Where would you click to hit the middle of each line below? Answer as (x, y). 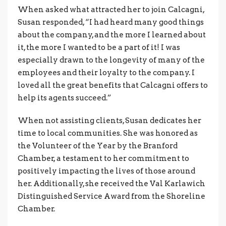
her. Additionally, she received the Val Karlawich (111, 184)
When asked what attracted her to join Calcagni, (111, 10)
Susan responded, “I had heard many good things (111, 22)
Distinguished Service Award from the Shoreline (111, 196)
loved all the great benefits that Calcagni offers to (113, 85)
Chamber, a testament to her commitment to (103, 158)
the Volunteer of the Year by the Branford (98, 146)
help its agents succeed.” (65, 98)
